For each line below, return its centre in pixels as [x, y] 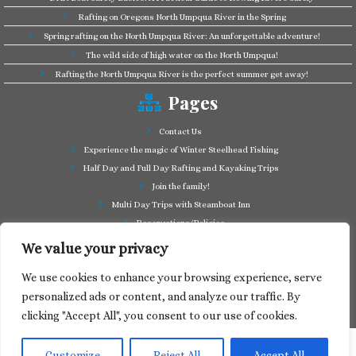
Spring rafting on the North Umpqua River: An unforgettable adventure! [182, 36]
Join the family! [180, 186]
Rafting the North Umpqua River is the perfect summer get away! [182, 74]
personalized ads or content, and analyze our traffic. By [161, 296]
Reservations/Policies [180, 223]
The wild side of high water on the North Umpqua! [182, 55]
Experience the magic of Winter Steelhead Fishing [180, 150]
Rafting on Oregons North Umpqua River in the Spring [182, 17]
